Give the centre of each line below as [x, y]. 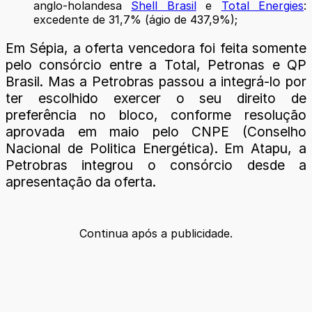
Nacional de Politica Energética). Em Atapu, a [156, 149]
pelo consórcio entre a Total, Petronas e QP [156, 65]
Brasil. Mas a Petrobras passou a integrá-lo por [156, 82]
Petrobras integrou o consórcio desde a [156, 165]
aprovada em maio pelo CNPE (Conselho [156, 132]
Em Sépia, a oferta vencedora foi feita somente [156, 48]
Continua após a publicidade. [156, 233]
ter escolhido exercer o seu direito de [156, 99]
